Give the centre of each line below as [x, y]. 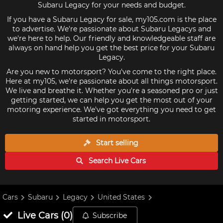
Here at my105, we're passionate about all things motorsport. [111, 81]
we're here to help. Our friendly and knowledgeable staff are [111, 38]
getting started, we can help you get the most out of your [111, 100]
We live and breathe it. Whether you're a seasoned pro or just [111, 91]
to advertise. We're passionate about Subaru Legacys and [111, 29]
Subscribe [110, 216]
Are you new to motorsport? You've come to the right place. [111, 72]
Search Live [109, 161]
